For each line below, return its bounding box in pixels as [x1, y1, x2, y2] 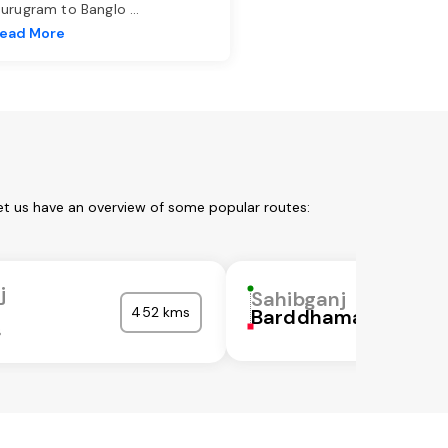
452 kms [131, 303, 191, 322]
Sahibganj [251, 286, 347, 313]
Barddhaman [251, 304, 377, 331]
